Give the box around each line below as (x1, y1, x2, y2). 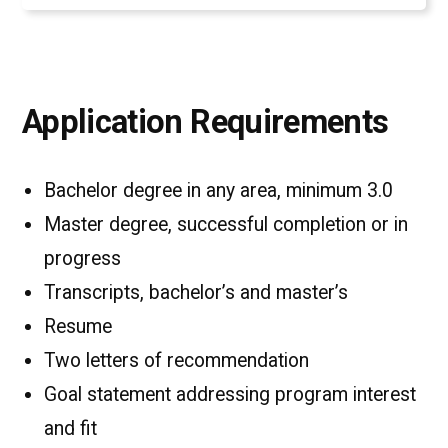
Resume (44, 314, 117, 338)
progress (44, 246, 121, 270)
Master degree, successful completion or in (44, 212, 408, 236)
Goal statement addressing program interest (44, 382, 416, 406)
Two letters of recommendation (44, 348, 309, 372)
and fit (44, 416, 97, 440)
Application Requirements (22, 102, 389, 141)
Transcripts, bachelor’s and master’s (44, 280, 348, 304)
